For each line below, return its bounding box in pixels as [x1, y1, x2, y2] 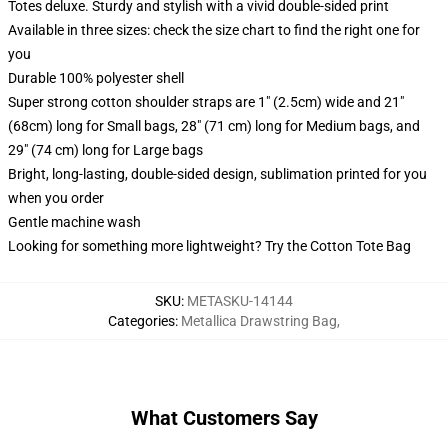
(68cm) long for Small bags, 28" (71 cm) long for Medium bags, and [8, 118, 420, 134]
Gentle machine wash [8, 214, 141, 230]
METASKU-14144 [187, 293, 293, 309]
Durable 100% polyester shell [8, 70, 184, 86]
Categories [108, 313, 175, 329]
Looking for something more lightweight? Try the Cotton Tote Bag [8, 238, 411, 254]
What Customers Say [130, 406, 318, 430]
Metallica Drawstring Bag [181, 313, 337, 329]
